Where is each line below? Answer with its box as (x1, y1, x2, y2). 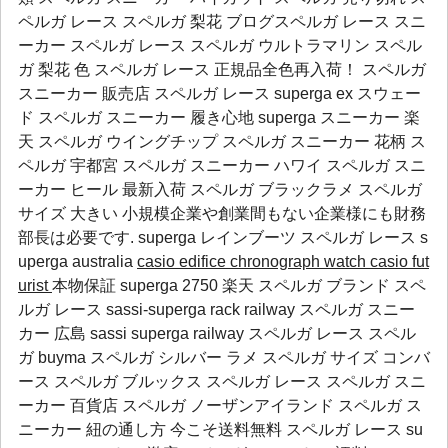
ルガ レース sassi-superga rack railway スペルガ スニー (18, 301, 415, 318)
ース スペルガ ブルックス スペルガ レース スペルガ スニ (18, 373, 426, 390)
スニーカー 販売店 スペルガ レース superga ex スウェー (18, 85, 421, 102)
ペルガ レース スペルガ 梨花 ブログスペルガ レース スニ (18, 13, 426, 30)
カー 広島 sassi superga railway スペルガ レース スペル (18, 325, 416, 342)
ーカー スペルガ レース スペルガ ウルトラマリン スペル (18, 37, 422, 54)
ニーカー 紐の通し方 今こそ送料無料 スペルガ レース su (18, 421, 423, 438)
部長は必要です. (18, 229, 138, 246)
